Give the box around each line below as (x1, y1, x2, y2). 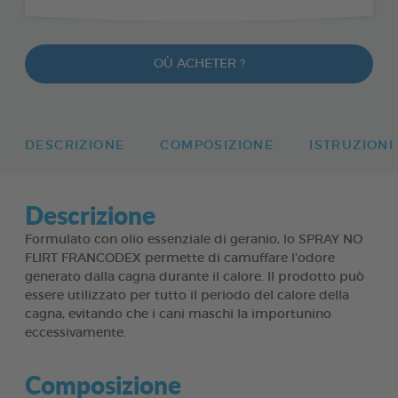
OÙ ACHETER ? (153, 57, 245, 70)
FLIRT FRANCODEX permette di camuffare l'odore (25, 251, 335, 265)
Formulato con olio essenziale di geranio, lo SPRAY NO (25, 233, 362, 246)
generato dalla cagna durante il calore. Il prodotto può (25, 270, 364, 283)
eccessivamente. (25, 326, 126, 339)
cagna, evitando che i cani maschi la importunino (25, 307, 331, 321)
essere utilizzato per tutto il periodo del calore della (25, 289, 349, 302)
